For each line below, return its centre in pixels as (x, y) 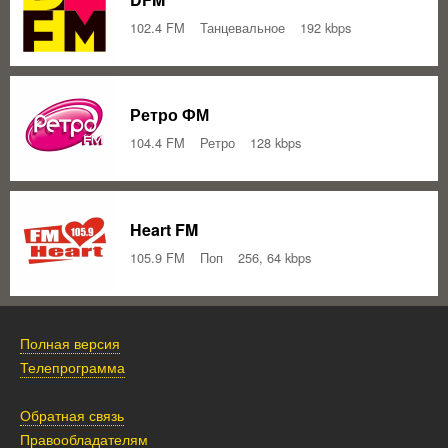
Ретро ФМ (169, 114)
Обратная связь (72, 414)
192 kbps (325, 27)
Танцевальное (242, 27)
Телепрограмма (72, 366)
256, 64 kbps (274, 257)
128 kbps (275, 142)
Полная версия (70, 342)
